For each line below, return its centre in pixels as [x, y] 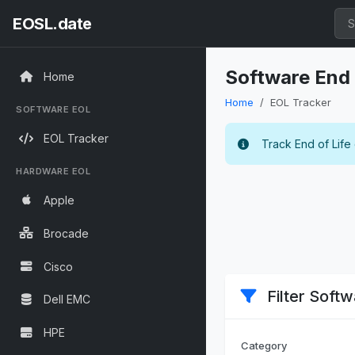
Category [264, 345]
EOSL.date [52, 23]
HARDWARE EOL [53, 171]
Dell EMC [67, 300]
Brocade [66, 233]
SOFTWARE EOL [53, 109]
